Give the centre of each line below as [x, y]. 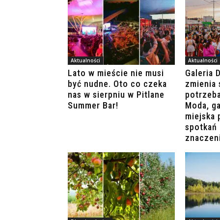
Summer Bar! [93, 106]
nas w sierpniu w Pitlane [116, 95]
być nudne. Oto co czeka [117, 84]
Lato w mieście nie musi [116, 73]
